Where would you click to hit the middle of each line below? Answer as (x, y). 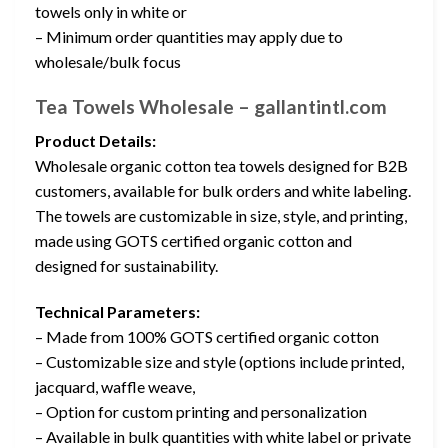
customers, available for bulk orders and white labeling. (223, 191)
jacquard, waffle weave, (115, 387)
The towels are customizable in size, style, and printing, (221, 216)
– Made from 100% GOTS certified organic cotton (207, 337)
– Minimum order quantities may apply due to (189, 36)
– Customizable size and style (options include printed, (219, 362)
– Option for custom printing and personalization (201, 412)
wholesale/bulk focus (108, 61)
